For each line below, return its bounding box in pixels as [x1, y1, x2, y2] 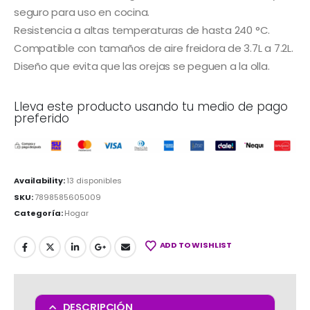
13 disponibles [66, 174, 122, 186]
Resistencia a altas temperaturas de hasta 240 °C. [14, 23, 271, 38]
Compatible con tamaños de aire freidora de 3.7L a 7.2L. [14, 41, 293, 56]
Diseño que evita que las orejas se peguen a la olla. [14, 59, 270, 74]
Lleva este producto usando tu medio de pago [14, 98, 288, 116]
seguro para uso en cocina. [14, 5, 150, 20]
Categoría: [14, 208, 64, 219]
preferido [14, 110, 69, 127]
